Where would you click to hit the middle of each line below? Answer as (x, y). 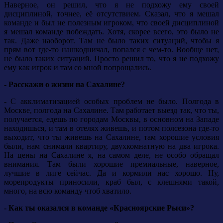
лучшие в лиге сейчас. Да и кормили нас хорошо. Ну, (111, 173)
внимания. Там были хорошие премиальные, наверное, (111, 164)
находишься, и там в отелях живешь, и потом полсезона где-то (111, 128)
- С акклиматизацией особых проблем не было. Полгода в (111, 102)
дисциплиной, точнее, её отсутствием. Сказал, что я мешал (111, 14)
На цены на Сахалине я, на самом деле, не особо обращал (111, 155)
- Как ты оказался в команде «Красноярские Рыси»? (99, 208)
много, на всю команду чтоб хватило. (68, 191)
